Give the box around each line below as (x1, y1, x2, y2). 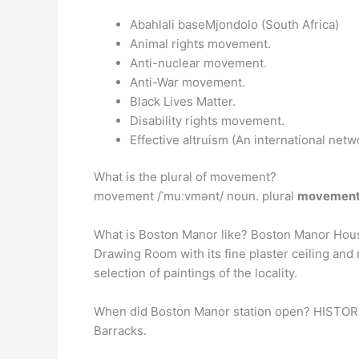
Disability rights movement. (130, 112, 284, 128)
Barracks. (94, 323, 147, 338)
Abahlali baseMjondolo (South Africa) (130, 16, 339, 32)
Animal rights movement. (130, 35, 271, 51)
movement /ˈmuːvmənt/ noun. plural (94, 188, 297, 204)
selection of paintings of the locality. (94, 265, 297, 280)
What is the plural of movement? (94, 169, 276, 184)
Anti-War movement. (130, 74, 245, 90)
